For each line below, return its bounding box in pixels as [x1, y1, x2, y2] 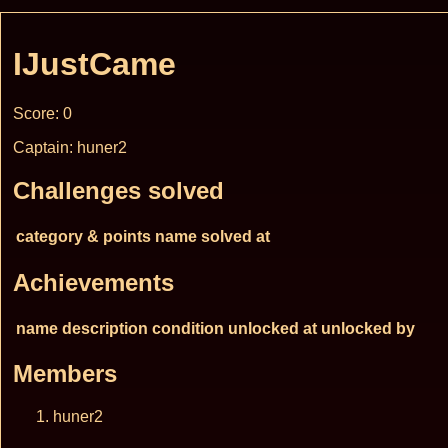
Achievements [13, 268, 174, 296]
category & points [16, 227, 151, 245]
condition [152, 319, 224, 337]
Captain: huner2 [13, 138, 127, 156]
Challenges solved [13, 176, 224, 204]
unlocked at [228, 319, 317, 337]
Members [13, 360, 117, 388]
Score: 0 [13, 104, 72, 122]
